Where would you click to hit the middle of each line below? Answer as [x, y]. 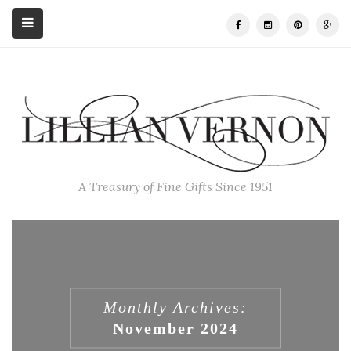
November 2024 [175, 328]
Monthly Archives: [175, 307]
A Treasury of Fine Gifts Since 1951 [175, 186]
